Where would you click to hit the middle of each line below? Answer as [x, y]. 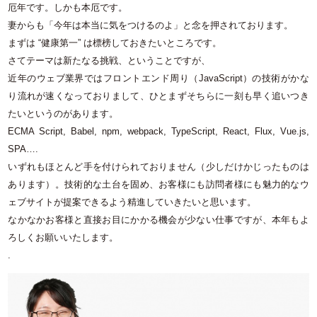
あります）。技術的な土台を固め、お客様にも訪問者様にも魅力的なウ [158, 185]
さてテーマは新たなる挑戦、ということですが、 [109, 61]
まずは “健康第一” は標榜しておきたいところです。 [115, 43]
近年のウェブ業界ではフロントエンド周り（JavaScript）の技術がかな [158, 79]
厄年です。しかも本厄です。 [68, 8]
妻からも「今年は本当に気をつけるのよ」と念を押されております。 [151, 25]
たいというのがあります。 [63, 114]
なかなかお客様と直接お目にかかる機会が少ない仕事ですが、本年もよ [158, 220]
